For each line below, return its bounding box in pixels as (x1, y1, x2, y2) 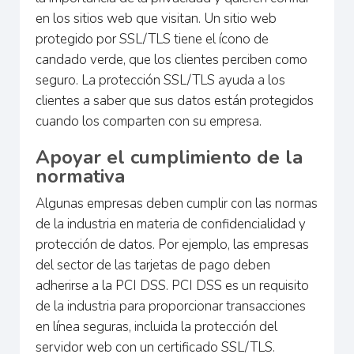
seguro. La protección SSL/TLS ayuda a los (36, 70, 285, 89)
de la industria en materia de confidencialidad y (36, 214, 306, 233)
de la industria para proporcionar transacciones (36, 296, 306, 315)
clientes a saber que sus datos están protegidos (36, 91, 314, 110)
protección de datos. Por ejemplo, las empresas (36, 235, 309, 254)
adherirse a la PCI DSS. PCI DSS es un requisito (36, 276, 309, 295)
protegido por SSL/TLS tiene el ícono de (36, 29, 269, 48)
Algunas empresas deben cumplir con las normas (36, 194, 318, 213)
